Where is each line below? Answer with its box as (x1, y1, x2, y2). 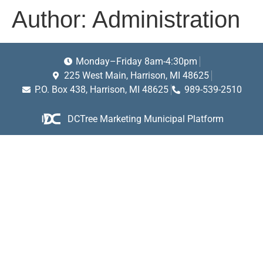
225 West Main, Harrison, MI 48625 (64, 70, 212, 81)
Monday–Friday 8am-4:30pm (76, 56, 200, 67)
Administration (92, 6, 240, 32)
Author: (12, 6, 92, 32)
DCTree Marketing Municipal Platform (68, 113, 224, 124)
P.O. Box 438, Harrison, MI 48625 (34, 84, 171, 95)
